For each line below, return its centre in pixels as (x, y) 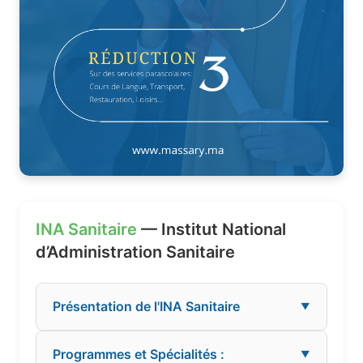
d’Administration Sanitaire (135, 252)
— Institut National (211, 230)
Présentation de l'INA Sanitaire (146, 307)
